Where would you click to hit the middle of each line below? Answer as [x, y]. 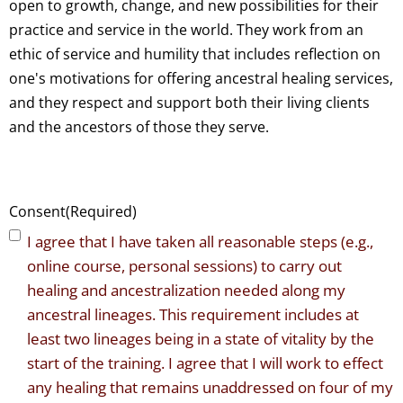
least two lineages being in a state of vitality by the [201, 339]
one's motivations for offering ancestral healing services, [201, 79]
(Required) [101, 212]
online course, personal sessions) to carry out [184, 266]
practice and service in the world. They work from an [186, 30]
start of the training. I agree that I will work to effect [205, 363]
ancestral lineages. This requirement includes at [193, 315]
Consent [37, 212]
